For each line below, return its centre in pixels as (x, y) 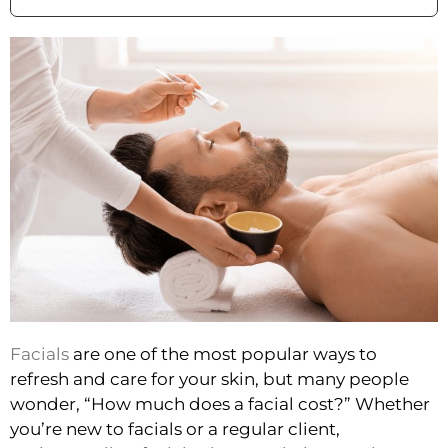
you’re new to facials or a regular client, (175, 429)
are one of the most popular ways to (223, 354)
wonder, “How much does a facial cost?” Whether (220, 404)
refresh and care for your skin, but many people (209, 379)
